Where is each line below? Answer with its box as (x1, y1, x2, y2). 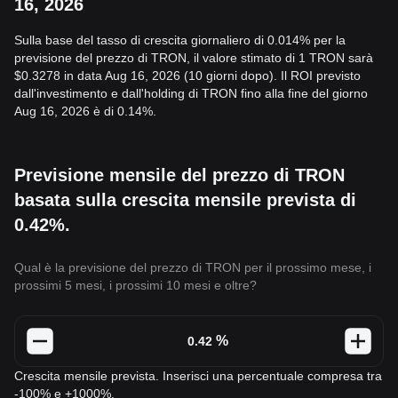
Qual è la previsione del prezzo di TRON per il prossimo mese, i (14, 260, 371, 275)
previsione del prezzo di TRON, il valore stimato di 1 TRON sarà (14, 51, 373, 65)
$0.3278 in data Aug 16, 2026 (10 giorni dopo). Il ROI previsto (14, 68, 361, 83)
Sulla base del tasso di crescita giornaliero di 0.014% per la (14, 33, 346, 47)
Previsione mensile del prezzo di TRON (14, 165, 345, 185)
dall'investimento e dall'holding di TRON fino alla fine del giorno (14, 86, 368, 100)
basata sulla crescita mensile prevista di (14, 190, 356, 210)
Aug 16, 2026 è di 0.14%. (14, 104, 156, 118)
